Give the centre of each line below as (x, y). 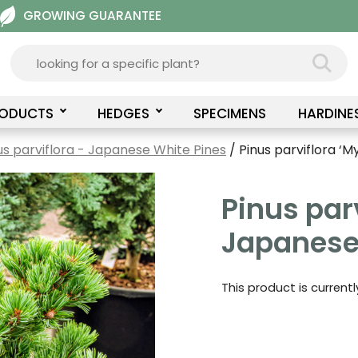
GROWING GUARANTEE (92, 16)
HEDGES (123, 113)
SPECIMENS (229, 113)
